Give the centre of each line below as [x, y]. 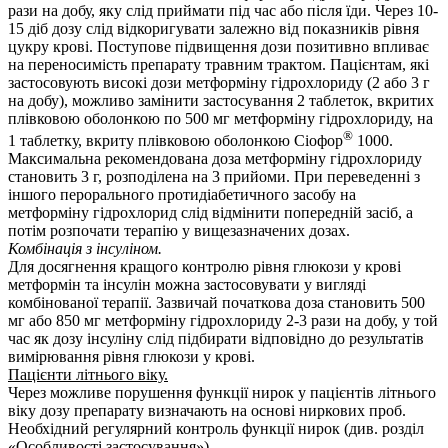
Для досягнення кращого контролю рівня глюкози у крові [204, 267]
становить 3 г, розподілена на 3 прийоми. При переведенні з [214, 177]
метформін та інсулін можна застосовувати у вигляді [187, 285]
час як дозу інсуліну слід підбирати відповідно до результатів [216, 339]
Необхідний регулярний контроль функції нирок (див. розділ [216, 429]
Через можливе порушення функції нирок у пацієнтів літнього [222, 393]
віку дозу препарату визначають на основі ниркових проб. [207, 411]
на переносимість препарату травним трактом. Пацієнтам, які [218, 64]
